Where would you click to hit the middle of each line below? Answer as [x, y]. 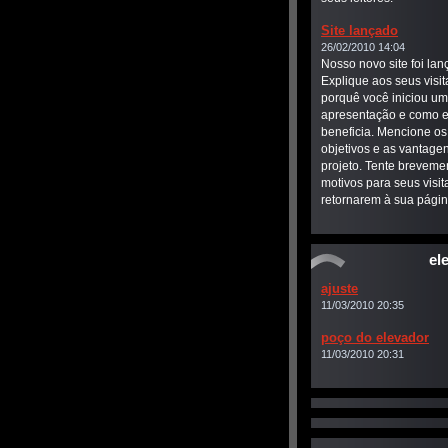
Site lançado [359, 30]
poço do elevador [375, 337]
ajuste [339, 288]
